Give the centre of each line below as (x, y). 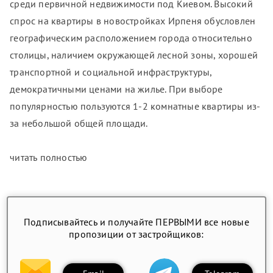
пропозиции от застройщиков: (136, 234)
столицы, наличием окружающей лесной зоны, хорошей (134, 55)
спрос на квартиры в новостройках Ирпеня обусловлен (133, 21)
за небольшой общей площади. (79, 123)
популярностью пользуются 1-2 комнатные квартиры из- (135, 106)
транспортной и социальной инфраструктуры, (111, 72)
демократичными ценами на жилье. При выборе (116, 89)
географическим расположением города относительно (131, 38)
